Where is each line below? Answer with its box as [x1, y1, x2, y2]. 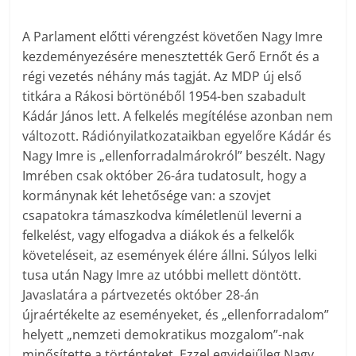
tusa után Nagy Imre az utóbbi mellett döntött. [22, 265, 302, 284]
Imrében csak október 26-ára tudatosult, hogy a [22, 166, 308, 184]
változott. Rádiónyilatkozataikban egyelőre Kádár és [22, 126, 332, 145]
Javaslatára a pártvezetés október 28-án [22, 285, 260, 304]
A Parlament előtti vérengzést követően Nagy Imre [22, 27, 323, 45]
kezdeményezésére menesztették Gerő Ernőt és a [22, 47, 320, 65]
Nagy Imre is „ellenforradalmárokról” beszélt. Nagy [22, 146, 326, 164]
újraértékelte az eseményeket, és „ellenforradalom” [22, 305, 330, 323]
